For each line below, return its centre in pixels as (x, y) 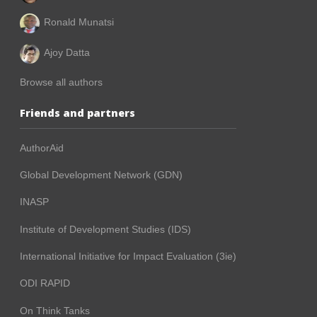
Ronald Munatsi (79, 22)
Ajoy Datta (67, 52)
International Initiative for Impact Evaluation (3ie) (128, 257)
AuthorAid (42, 148)
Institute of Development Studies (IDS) (105, 229)
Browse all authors (61, 82)
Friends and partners (77, 113)
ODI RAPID (45, 283)
